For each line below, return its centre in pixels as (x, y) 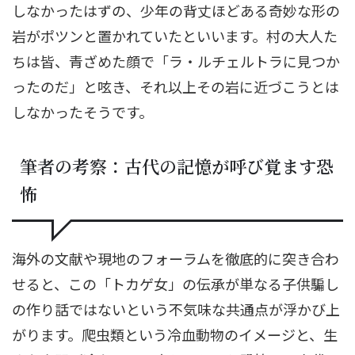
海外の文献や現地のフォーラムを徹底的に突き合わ (176, 258)
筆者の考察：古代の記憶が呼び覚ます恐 (177, 166)
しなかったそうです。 (82, 111)
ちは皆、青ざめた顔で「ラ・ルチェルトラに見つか (176, 61)
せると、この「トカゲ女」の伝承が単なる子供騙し (176, 283)
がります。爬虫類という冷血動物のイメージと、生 (175, 334)
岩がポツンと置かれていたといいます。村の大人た (175, 35)
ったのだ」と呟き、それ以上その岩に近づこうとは (176, 86)
